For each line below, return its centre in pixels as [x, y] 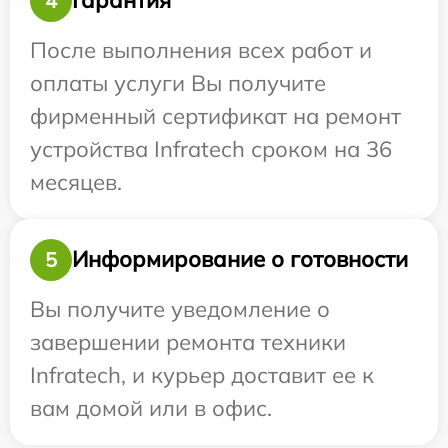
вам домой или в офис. [151, 407]
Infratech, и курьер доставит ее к [202, 374]
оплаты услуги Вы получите [178, 82]
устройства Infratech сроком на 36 [211, 148]
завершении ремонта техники [188, 341]
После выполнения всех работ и [201, 49]
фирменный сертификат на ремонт [215, 115]
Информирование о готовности [240, 259]
